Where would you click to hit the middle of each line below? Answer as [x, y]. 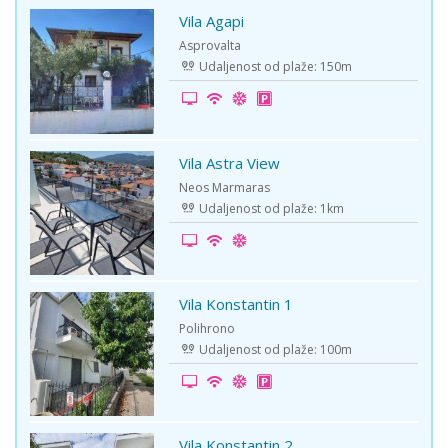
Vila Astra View [230, 162]
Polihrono [207, 328]
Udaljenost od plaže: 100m [274, 349]
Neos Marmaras [225, 187]
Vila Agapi [212, 21]
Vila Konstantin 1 [236, 303]
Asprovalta [210, 46]
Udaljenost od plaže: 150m [274, 67]
